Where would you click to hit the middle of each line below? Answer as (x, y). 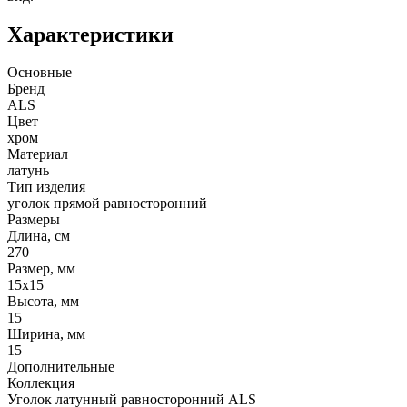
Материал (38, 154)
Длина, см (39, 236)
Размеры (34, 220)
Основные (40, 73)
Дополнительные (61, 367)
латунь (28, 171)
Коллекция (41, 383)
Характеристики (90, 34)
